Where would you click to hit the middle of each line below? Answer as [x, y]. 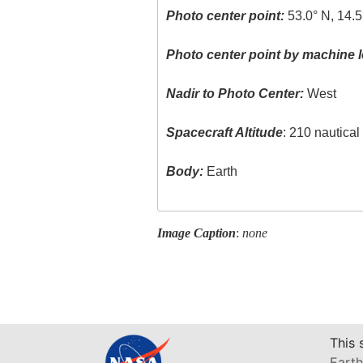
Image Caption [196, 233]
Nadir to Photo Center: [235, 94]
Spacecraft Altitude [225, 133]
